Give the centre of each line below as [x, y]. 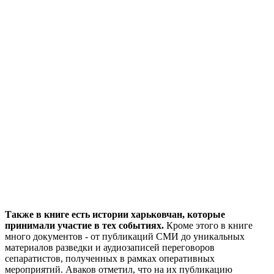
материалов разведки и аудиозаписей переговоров [110, 248]
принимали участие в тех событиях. [86, 226]
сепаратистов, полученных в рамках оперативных [110, 259]
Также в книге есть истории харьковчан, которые [115, 215]
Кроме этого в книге [209, 226]
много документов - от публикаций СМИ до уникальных [125, 237]
